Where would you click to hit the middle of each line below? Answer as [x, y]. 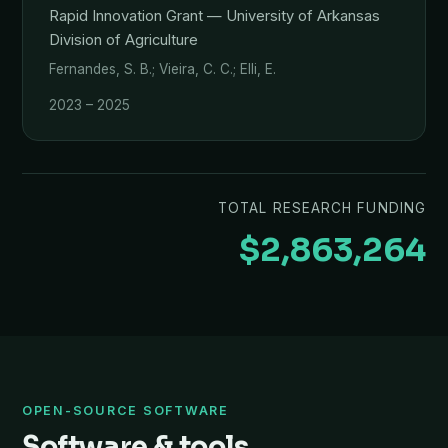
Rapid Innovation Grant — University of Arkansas [214, 16]
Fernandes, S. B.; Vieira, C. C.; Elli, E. [162, 69]
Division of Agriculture [123, 40]
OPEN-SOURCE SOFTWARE [125, 410]
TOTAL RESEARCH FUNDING [322, 208]
